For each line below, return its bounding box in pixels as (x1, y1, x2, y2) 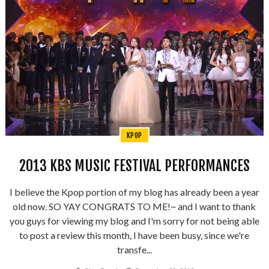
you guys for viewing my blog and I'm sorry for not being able (9, 214, 259, 226)
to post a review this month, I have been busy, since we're (19, 229, 250, 241)
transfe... (116, 243, 152, 255)
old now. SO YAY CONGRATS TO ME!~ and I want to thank (13, 200, 256, 212)
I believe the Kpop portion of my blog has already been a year (9, 186, 259, 198)
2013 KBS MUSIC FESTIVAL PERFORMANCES (19, 156, 250, 175)
